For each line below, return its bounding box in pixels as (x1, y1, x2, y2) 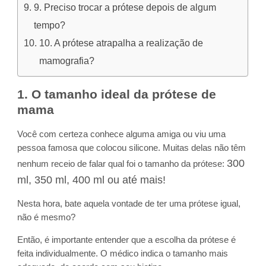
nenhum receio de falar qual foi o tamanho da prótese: (17, 159, 227, 169)
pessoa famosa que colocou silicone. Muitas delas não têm (17, 143, 246, 153)
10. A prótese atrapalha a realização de (39, 38, 203, 49)
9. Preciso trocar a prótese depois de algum (33, 2, 216, 13)
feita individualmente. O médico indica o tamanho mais (17, 248, 229, 258)
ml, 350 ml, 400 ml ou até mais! (17, 174, 166, 186)
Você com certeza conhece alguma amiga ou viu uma (17, 129, 226, 140)
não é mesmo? (17, 212, 76, 222)
